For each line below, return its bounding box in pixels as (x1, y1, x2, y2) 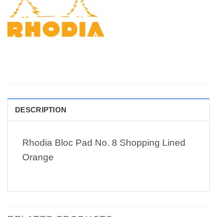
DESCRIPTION (15, 106, 67, 114)
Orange (22, 152, 54, 163)
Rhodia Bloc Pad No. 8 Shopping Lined (22, 138, 186, 148)
